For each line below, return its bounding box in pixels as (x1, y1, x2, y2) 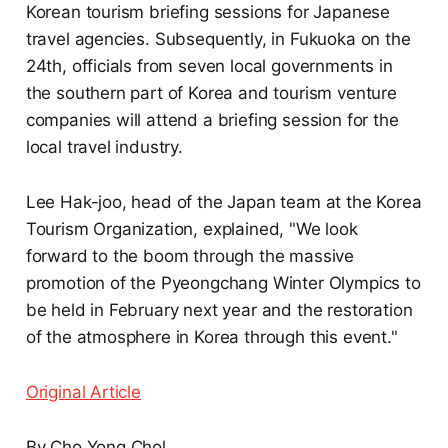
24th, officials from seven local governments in (25, 55, 393, 76)
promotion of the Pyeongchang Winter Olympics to (25, 272, 421, 293)
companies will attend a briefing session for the (25, 109, 399, 130)
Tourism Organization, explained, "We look (25, 218, 358, 239)
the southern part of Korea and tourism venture (25, 82, 397, 103)
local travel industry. (25, 136, 183, 157)
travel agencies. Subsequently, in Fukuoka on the (25, 28, 411, 49)
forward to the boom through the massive (25, 245, 355, 266)
